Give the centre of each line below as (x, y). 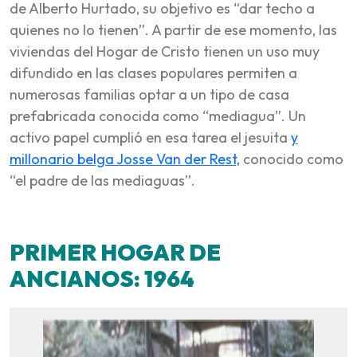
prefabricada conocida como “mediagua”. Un (158, 116)
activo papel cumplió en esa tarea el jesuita (150, 137)
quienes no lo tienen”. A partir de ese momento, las (173, 29)
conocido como (292, 159)
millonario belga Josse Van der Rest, (125, 159)
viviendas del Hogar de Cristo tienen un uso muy (165, 51)
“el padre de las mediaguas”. (102, 180)
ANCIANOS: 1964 (102, 278)
